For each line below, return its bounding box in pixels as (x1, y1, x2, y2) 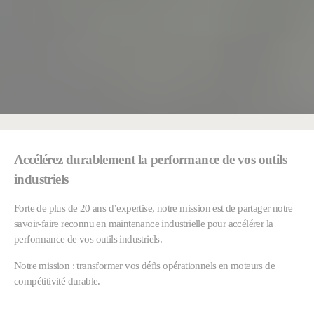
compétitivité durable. (14, 275, 100, 287)
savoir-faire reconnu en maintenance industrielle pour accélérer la (14, 217, 273, 229)
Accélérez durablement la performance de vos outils (14, 152, 287, 167)
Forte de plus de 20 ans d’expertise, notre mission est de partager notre (14, 202, 293, 214)
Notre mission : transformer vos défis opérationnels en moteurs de (14, 259, 275, 271)
